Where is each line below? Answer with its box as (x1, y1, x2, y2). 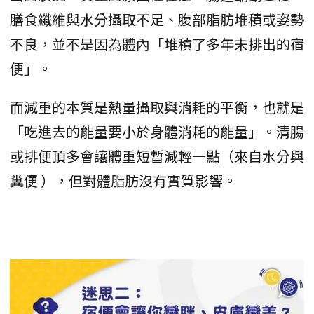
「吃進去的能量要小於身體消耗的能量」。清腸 (10, 121, 304, 142)
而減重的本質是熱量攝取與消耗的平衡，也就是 (10, 97, 304, 118)
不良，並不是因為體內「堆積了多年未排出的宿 (10, 34, 304, 55)
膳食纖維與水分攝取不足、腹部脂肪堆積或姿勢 (10, 9, 304, 30)
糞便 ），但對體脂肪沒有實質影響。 (10, 170, 237, 191)
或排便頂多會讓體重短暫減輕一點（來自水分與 (10, 146, 304, 167)
